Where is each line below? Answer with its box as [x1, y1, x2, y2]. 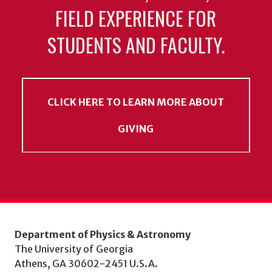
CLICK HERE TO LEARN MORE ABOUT [47, 95, 225, 108]
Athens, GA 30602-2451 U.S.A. [15, 257, 158, 270]
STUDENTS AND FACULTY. [47, 30, 225, 59]
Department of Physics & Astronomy [15, 228, 191, 241]
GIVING [118, 122, 154, 135]
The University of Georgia [15, 243, 133, 256]
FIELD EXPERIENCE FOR [55, 4, 217, 33]
